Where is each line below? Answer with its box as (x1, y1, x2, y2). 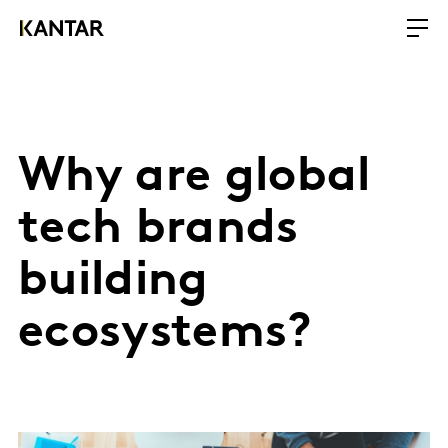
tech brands (18, 206, 299, 254)
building (18, 258, 209, 306)
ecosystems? (18, 310, 312, 358)
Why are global (18, 154, 371, 202)
